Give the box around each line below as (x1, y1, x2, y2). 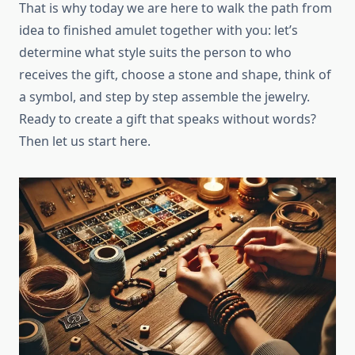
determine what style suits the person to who (19, 44, 292, 61)
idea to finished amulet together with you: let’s (19, 21, 298, 39)
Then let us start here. (19, 132, 151, 150)
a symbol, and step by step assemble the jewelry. (19, 88, 310, 105)
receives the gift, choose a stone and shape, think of (19, 66, 331, 83)
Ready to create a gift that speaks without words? (19, 110, 316, 128)
